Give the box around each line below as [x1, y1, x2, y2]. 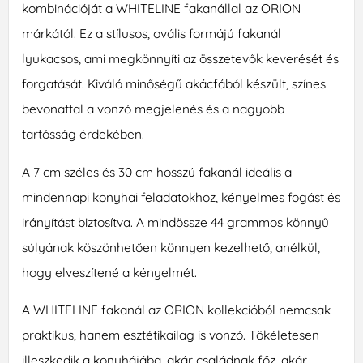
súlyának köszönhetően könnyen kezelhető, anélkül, [21, 238, 320, 255]
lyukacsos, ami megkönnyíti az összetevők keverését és [21, 50, 339, 67]
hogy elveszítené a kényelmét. [21, 263, 197, 280]
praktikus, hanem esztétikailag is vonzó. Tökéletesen [21, 327, 319, 344]
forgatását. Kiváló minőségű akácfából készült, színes [21, 75, 326, 92]
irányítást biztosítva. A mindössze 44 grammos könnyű [21, 213, 329, 230]
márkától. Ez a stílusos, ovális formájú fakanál [21, 25, 281, 42]
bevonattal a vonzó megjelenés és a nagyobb [21, 100, 284, 117]
